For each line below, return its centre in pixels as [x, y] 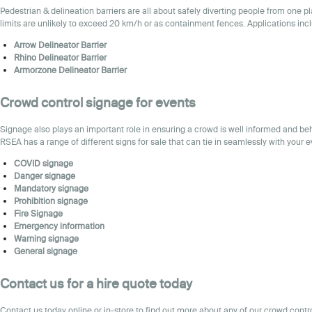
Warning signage [46, 238]
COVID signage [44, 163]
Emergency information [59, 226]
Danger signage [45, 175]
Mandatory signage [51, 188]
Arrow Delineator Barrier [60, 45]
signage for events [139, 102]
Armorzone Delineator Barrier [70, 70]
